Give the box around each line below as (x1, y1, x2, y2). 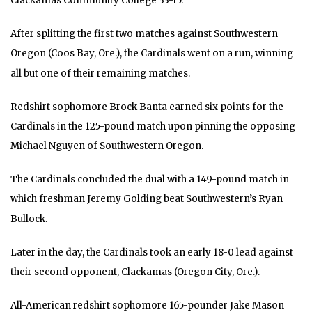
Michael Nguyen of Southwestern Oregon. (10, 140, 203, 153)
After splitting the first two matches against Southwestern (10, 28, 278, 40)
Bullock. (10, 212, 47, 225)
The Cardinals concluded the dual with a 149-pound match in (10, 173, 289, 186)
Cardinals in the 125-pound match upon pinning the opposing (10, 120, 295, 133)
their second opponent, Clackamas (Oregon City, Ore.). (10, 266, 260, 279)
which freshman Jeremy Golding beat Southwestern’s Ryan (10, 193, 283, 205)
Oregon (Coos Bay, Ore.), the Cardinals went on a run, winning (10, 47, 293, 60)
